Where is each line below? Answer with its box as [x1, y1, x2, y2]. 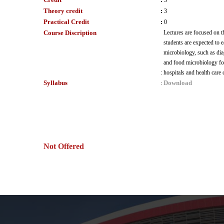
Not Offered [43, 142, 84, 150]
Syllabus [43, 79, 67, 86]
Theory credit [43, 7, 82, 14]
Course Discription [43, 29, 96, 36]
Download [163, 79, 192, 86]
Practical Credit [43, 18, 89, 25]
